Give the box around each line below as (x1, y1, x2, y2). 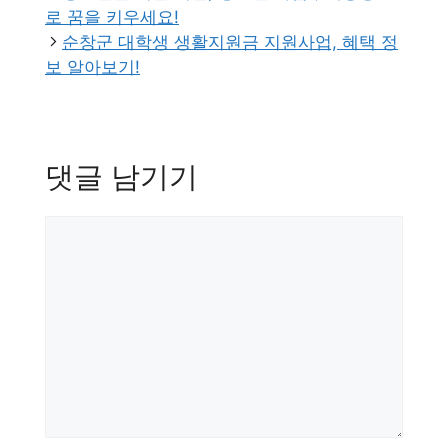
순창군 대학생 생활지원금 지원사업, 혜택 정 (62, 31, 398, 52)
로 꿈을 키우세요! (45, 6, 179, 27)
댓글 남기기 (45, 158, 198, 194)
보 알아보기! (45, 56, 140, 77)
